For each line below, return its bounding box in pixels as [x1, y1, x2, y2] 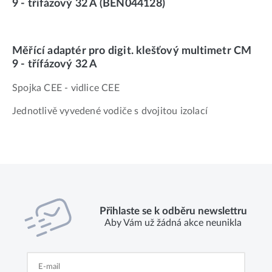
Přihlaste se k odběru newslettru [99, 206, 247, 217]
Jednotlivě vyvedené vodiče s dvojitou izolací [12, 106, 208, 117]
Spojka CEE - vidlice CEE [12, 83, 120, 93]
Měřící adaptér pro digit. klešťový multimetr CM [12, 45, 252, 56]
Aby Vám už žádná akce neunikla [104, 218, 242, 228]
